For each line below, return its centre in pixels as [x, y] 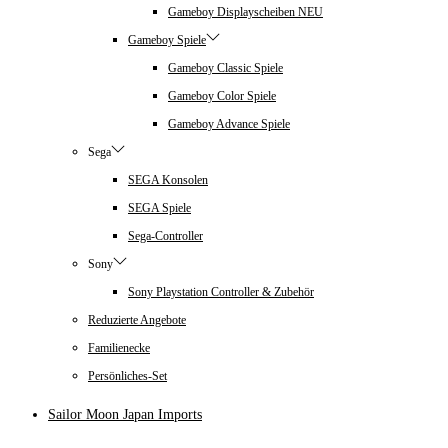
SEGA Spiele [159, 208]
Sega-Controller [165, 236]
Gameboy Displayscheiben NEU [245, 12]
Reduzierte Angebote [137, 320]
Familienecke [119, 348]
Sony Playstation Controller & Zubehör [221, 292]
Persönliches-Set [127, 376]
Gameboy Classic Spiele [225, 68]
